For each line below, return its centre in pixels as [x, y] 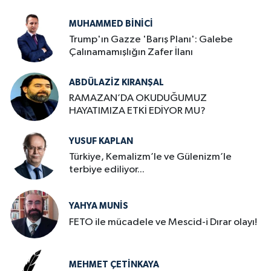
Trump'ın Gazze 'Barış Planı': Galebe [151, 40]
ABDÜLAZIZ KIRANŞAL [116, 82]
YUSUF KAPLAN [101, 141]
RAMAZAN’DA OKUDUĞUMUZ [138, 99]
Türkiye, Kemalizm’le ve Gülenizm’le [150, 157]
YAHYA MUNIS [99, 206]
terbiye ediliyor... [107, 170]
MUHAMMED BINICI [111, 24]
